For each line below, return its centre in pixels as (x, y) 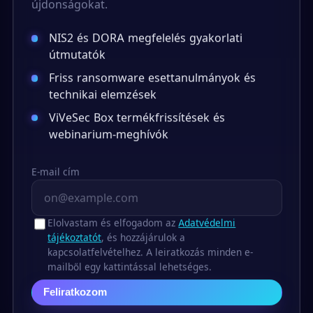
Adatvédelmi (207, 223)
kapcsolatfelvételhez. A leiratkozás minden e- (151, 252)
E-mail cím (55, 172)
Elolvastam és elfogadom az (113, 223)
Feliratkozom (75, 292)
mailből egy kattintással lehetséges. (130, 267)
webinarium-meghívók (109, 134)
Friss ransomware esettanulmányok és (153, 77)
